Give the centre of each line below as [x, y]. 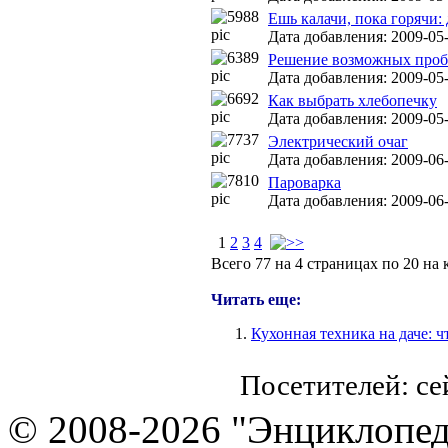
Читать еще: [256, 299]
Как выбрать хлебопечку [352, 100]
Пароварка [304, 182]
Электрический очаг [338, 141]
